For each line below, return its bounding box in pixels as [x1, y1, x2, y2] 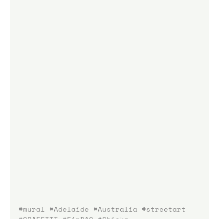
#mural [19, 203, 45, 214]
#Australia [93, 203, 137, 214]
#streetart [142, 203, 186, 214]
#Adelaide [49, 203, 89, 214]
